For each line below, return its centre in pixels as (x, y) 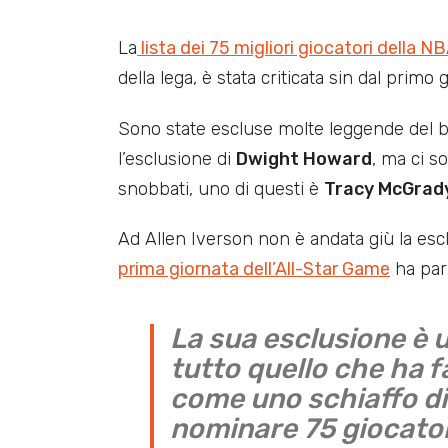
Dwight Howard (304, 158)
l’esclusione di (177, 158)
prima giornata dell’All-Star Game (254, 269)
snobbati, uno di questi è (221, 188)
